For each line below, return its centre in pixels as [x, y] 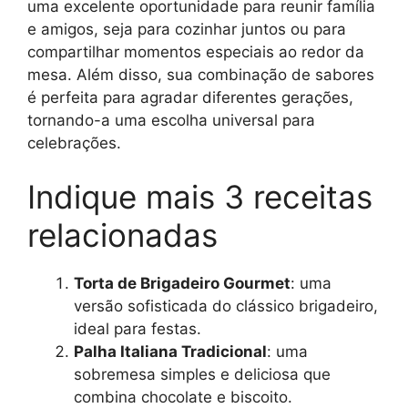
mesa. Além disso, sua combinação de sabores [201, 74]
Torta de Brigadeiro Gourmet [182, 284]
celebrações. [74, 143]
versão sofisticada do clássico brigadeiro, [226, 306]
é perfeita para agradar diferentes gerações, [190, 97]
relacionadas [122, 235]
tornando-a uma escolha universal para [171, 120]
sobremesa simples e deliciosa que [202, 375]
